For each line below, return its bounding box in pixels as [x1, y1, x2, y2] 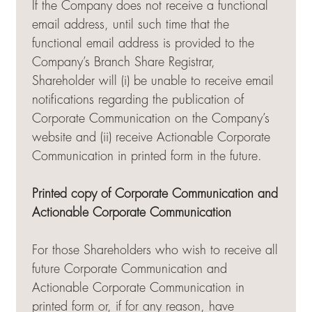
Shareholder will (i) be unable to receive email [32, 75, 274, 88]
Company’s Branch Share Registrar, [32, 56, 215, 69]
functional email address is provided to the [32, 37, 254, 50]
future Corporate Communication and [32, 263, 227, 276]
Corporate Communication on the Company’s [32, 112, 270, 125]
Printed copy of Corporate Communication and [32, 187, 278, 201]
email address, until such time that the [32, 18, 229, 31]
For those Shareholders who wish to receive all [32, 244, 278, 257]
